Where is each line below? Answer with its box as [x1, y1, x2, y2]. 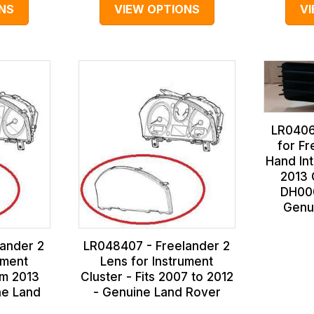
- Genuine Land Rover [93, 285, 221, 300]
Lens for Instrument [100, 254, 214, 269]
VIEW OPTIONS [114, 1, 200, 16]
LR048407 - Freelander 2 [83, 239, 231, 254]
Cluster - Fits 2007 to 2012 [80, 270, 233, 285]
